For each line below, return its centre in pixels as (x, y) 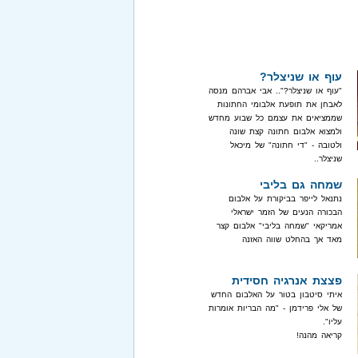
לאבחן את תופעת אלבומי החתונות (280, 104)
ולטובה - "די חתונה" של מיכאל (286, 145)
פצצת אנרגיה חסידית (287, 280)
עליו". (332, 322)
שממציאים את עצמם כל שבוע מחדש (275, 118)
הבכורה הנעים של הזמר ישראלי (286, 212)
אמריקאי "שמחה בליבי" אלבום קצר (279, 226)
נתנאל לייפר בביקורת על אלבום (285, 199)
